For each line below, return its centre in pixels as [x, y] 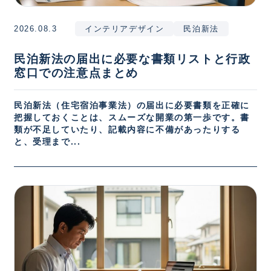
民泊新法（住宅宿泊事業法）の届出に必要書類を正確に [132, 106]
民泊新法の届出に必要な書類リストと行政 [132, 59]
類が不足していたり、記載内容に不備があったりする [127, 130]
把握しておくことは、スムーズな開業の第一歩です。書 [132, 118]
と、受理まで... [47, 142]
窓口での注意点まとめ [76, 73]
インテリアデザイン [125, 29]
